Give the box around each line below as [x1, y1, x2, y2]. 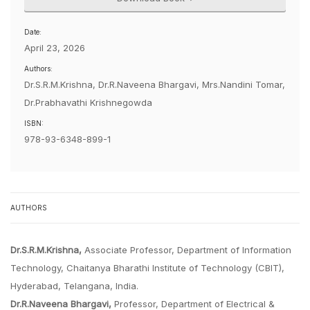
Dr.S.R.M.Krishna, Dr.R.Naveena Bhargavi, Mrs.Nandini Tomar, [24, 79, 285, 91]
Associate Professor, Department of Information [82, 244, 291, 256]
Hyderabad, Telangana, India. [10, 280, 138, 292]
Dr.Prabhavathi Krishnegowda [24, 97, 152, 109]
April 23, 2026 [24, 42, 85, 54]
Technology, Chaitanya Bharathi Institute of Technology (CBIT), [10, 262, 284, 274]
